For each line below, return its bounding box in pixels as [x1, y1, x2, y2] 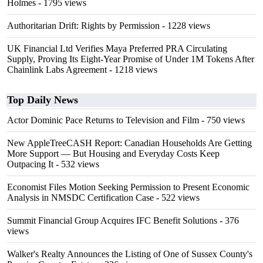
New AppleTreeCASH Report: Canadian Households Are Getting [7, 138, 252, 148]
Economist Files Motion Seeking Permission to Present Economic [7, 182, 249, 192]
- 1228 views [160, 21, 210, 31]
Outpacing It [7, 159, 53, 169]
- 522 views [154, 193, 200, 203]
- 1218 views [107, 65, 157, 75]
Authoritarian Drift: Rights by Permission [7, 21, 160, 31]
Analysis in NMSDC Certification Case [7, 193, 154, 203]
